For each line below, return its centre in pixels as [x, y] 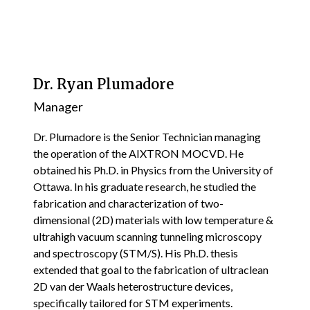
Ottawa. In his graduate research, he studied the [145, 186]
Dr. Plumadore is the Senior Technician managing [147, 136]
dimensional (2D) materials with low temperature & [153, 219]
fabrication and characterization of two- [128, 203]
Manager [58, 106]
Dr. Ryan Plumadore [103, 84]
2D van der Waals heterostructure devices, [133, 286]
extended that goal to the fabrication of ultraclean [151, 269]
